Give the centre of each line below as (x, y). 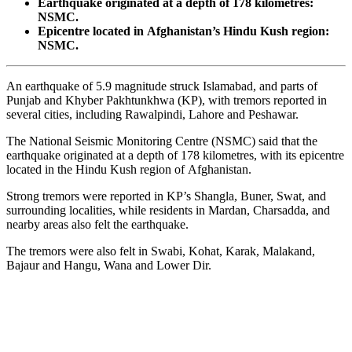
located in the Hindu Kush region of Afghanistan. (129, 169)
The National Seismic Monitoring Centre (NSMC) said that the (162, 141)
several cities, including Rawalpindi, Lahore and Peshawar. (152, 114)
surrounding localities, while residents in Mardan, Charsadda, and (168, 210)
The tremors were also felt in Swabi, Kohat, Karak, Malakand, (161, 251)
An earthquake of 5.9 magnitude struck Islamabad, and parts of (162, 86)
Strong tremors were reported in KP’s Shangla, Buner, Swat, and (166, 196)
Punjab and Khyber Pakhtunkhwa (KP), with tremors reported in (167, 100)
